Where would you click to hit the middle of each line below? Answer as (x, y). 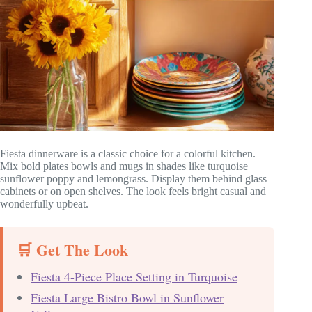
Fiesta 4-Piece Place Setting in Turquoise (134, 276)
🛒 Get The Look (72, 249)
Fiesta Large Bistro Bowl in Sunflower (127, 297)
